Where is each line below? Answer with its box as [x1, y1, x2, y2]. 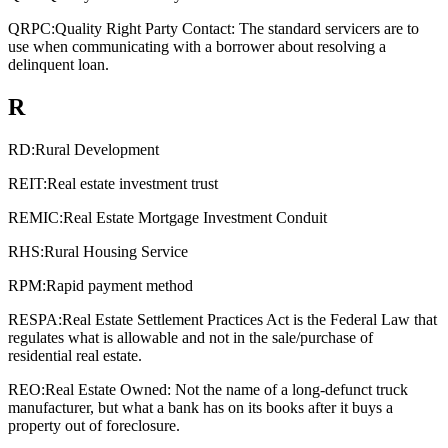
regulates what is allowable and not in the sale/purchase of [8, 329, 373, 347]
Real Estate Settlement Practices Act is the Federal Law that [62, 311, 437, 329]
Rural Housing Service [44, 243, 188, 261]
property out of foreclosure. [8, 417, 180, 435]
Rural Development [35, 141, 159, 159]
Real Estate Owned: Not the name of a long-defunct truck [45, 381, 408, 399]
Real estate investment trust [47, 175, 218, 193]
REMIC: [8, 209, 63, 227]
